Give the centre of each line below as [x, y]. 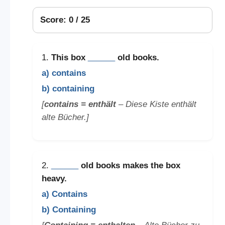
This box [69, 57]
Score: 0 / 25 [65, 20]
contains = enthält [80, 104]
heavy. [54, 179]
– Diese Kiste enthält [156, 104]
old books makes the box [129, 166]
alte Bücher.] [65, 117]
